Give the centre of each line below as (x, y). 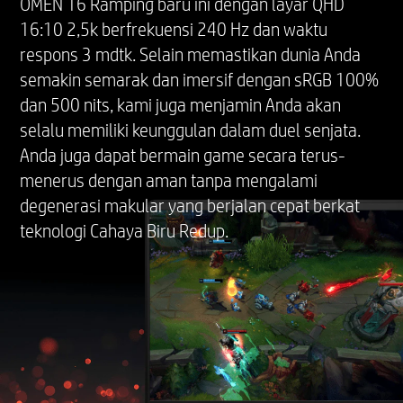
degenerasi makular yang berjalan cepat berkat (190, 206)
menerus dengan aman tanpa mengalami (169, 180)
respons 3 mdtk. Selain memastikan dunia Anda (191, 54)
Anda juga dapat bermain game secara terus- (183, 155)
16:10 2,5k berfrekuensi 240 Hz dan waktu (174, 29)
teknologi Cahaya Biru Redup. (125, 231)
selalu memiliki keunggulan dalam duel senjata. (191, 130)
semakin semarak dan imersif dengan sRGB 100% (200, 80)
